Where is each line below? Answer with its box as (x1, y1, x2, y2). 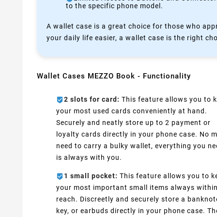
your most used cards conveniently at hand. (56, 107, 207, 115)
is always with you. (56, 154, 122, 162)
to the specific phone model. (66, 1, 163, 10)
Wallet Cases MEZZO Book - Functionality (37, 72, 191, 81)
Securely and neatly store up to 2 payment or (56, 119, 211, 127)
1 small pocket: (64, 172, 118, 180)
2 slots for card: (64, 95, 120, 104)
